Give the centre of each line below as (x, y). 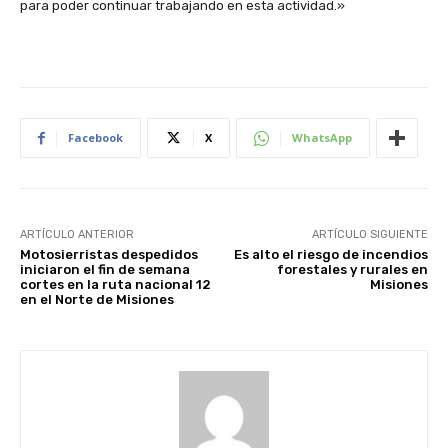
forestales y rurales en (352, 270)
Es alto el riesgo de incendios (330, 255)
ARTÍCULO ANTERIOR (77, 235)
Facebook (95, 138)
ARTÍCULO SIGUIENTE (369, 235)
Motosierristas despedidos (109, 255)
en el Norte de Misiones (97, 300)
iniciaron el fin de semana (105, 270)
